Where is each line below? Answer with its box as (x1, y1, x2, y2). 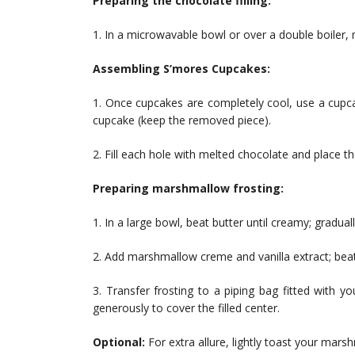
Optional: (93, 334, 145, 350)
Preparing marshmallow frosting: (93, 181, 284, 197)
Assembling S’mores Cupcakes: (93, 61, 270, 77)
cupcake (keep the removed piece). (93, 113, 271, 128)
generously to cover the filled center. (93, 300, 280, 316)
